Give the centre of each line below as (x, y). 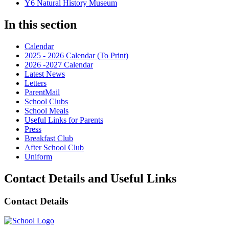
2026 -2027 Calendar (59, 64)
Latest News (45, 74)
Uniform (38, 156)
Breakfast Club (49, 138)
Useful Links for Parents (64, 120)
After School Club (54, 147)
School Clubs (46, 101)
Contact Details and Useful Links (90, 178)
